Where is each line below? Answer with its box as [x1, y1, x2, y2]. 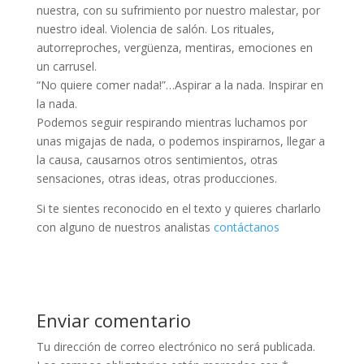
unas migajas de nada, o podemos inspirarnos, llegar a [36, 132, 325, 149]
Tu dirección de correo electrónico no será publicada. [36, 338, 315, 354]
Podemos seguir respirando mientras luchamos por [36, 114, 307, 130]
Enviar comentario [36, 307, 191, 332]
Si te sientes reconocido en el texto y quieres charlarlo [36, 200, 321, 216]
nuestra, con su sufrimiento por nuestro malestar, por [36, 2, 320, 18]
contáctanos [213, 219, 279, 235]
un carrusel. [36, 58, 97, 74]
